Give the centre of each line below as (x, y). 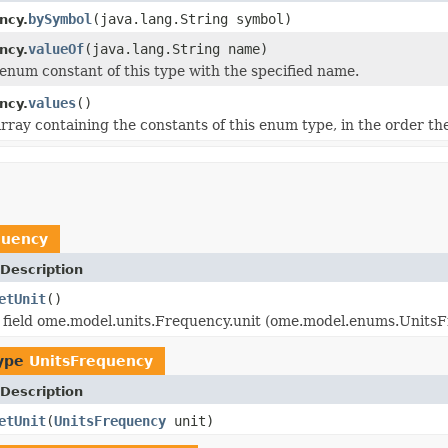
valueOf (56, 48)
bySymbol (60, 18)
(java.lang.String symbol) (192, 18)
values (52, 102)
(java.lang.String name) (176, 48)
